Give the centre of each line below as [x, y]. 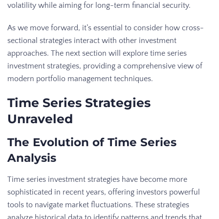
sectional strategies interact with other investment [92, 41]
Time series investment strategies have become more [97, 180]
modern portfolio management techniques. [80, 79]
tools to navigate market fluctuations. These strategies [98, 205]
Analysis [32, 158]
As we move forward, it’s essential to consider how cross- [106, 28]
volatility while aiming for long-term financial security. [99, 6]
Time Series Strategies [79, 103]
